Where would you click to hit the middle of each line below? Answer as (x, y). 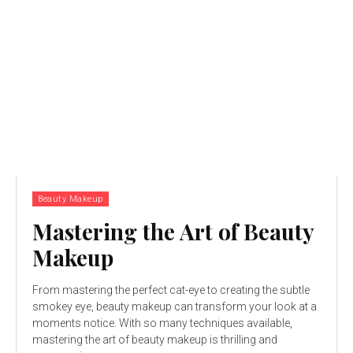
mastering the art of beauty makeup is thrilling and (155, 339)
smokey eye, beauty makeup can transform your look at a (175, 306)
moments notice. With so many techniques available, (162, 323)
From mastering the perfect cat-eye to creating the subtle (171, 290)
